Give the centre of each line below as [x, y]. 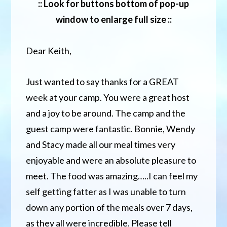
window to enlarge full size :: [113, 19]
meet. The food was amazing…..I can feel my [112, 176]
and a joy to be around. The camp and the [106, 113]
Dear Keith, [49, 50]
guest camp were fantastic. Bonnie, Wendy [111, 128]
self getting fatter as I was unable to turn [106, 191]
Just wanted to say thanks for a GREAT [103, 81]
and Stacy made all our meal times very [101, 144]
